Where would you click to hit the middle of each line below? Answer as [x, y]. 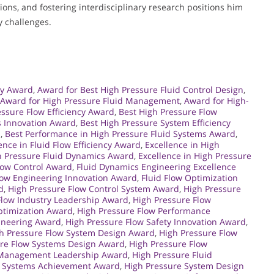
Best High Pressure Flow [168, 112]
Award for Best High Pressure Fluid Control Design [140, 90]
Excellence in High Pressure [195, 156]
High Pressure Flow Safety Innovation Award [156, 222]
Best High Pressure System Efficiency [155, 123]
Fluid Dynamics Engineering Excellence [156, 167]
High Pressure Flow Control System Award [94, 189]
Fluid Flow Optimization [190, 178]
